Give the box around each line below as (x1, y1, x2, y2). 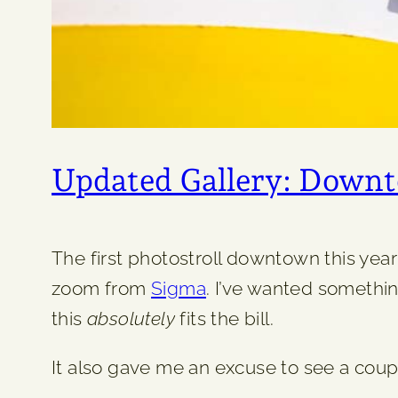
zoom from (52, 277, 152, 300)
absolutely (87, 307, 175, 330)
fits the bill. (175, 307, 274, 330)
